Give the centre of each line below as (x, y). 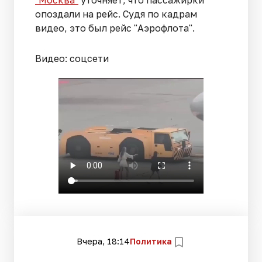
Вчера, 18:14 (103, 242)
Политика (151, 242)
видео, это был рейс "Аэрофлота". (115, 28)
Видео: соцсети (72, 59)
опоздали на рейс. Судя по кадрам (116, 14)
